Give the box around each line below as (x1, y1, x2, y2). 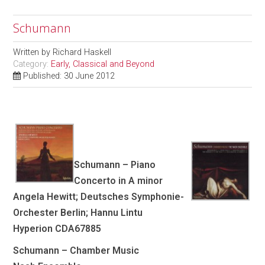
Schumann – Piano (74, 159, 156, 171)
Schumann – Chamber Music (13, 245, 140, 257)
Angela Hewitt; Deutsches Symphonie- (13, 191, 185, 203)
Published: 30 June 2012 (23, 71, 115, 82)
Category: (13, 59, 51, 70)
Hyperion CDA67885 (13, 223, 102, 235)
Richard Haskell (53, 47, 112, 58)
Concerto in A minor (74, 175, 163, 187)
